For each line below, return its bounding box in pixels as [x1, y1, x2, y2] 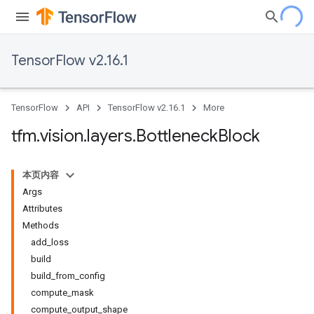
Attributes [22, 203, 62, 214]
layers [87, 125, 132, 146]
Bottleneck [136, 125, 218, 146]
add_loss [31, 237, 69, 247]
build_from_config [31, 271, 105, 281]
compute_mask [31, 287, 94, 298]
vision [40, 125, 83, 146]
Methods [22, 220, 59, 231]
